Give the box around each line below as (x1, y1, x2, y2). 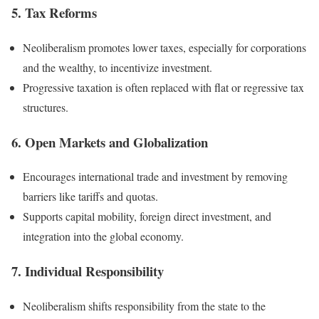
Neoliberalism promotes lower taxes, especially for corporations (23, 39, 306, 55)
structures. (23, 99, 68, 115)
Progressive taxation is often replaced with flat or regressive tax (23, 79, 304, 95)
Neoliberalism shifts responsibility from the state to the (23, 298, 266, 313)
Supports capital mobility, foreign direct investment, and (23, 209, 271, 224)
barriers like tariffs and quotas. (23, 189, 158, 204)
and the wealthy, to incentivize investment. (23, 59, 212, 75)
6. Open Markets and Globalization (11, 132, 208, 152)
